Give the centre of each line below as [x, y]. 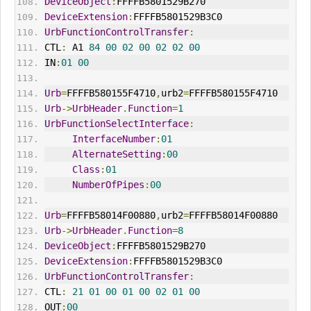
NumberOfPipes [108, 185]
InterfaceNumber [114, 139]
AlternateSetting [116, 154]
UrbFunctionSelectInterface [116, 124]
